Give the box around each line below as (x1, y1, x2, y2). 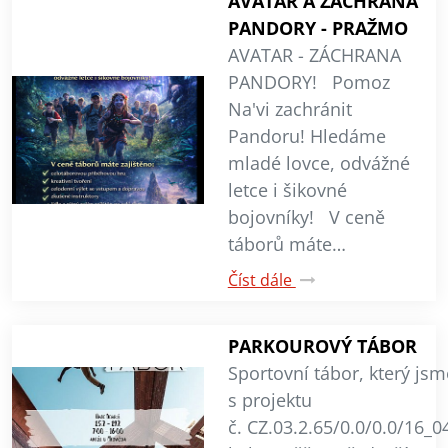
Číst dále (227, 268, 296, 291)
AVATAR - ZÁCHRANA (227, 42, 401, 67)
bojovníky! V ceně (227, 204, 385, 229)
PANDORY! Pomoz (227, 69, 390, 94)
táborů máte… (227, 231, 346, 256)
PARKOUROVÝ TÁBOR (227, 333, 417, 358)
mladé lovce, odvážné (227, 150, 410, 175)
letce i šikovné (227, 177, 347, 202)
